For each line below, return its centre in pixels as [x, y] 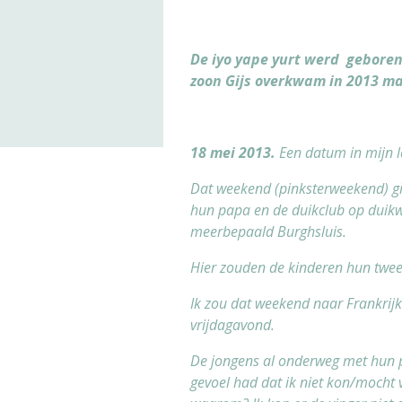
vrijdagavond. [232, 324]
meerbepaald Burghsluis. [268, 231]
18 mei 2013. [233, 152]
